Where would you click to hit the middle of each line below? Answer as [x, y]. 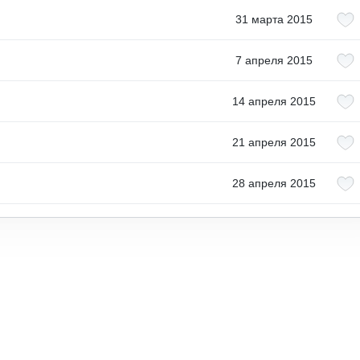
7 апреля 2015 [274, 60]
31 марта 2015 [274, 19]
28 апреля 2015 [274, 183]
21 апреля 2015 [274, 142]
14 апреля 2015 [274, 101]
